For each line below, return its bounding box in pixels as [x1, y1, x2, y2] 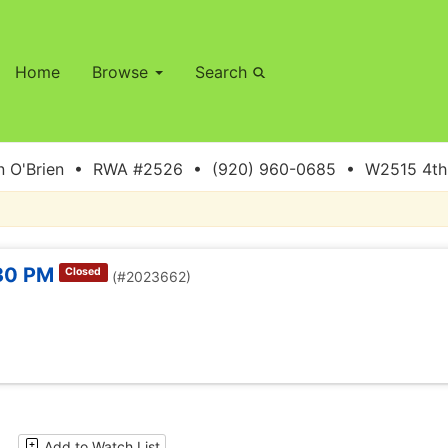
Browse [91, 61, 153, 82]
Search [194, 61, 252, 82]
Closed [65, 265, 102, 279]
